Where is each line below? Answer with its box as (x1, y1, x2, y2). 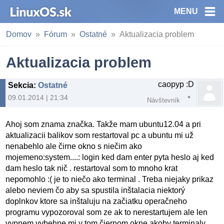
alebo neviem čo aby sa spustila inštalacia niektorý (5, 186, 185, 195)
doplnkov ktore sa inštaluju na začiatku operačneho (5, 197, 187, 206)
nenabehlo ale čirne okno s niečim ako (5, 142, 142, 151)
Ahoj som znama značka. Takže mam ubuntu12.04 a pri (5, 120, 201, 129)
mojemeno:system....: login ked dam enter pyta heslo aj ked (5, 153, 214, 162)
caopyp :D (158, 80, 194, 88)
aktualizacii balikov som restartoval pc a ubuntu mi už (5, 131, 194, 140)
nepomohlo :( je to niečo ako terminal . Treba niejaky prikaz (5, 175, 214, 184)
